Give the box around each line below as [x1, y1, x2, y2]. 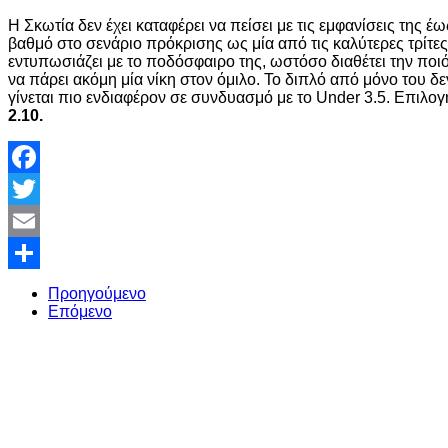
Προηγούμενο [48, 284, 146, 302]
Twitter [8, 211, 55, 229]
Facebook [8, 179, 79, 197]
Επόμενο [48, 302, 112, 320]
